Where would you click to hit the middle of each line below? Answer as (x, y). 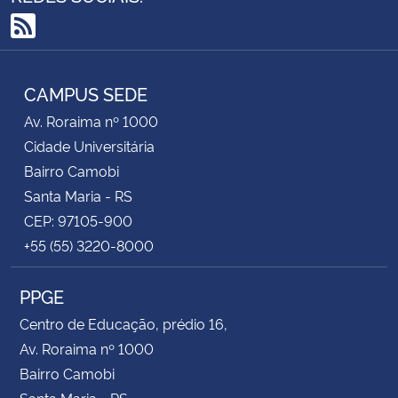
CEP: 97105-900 (78, 220)
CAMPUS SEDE (86, 93)
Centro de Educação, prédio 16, (123, 323)
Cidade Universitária (89, 145)
